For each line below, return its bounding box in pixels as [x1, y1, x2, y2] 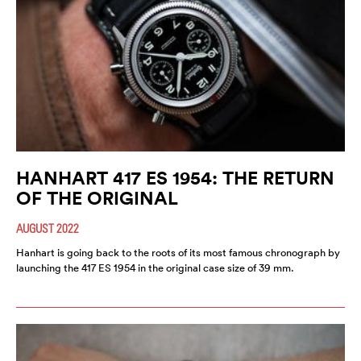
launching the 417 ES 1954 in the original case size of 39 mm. [16, 260, 294, 275]
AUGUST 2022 [16, 220, 79, 235]
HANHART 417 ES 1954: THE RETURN [16, 165, 334, 189]
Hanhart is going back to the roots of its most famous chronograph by [16, 245, 340, 259]
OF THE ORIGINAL [16, 185, 178, 210]
